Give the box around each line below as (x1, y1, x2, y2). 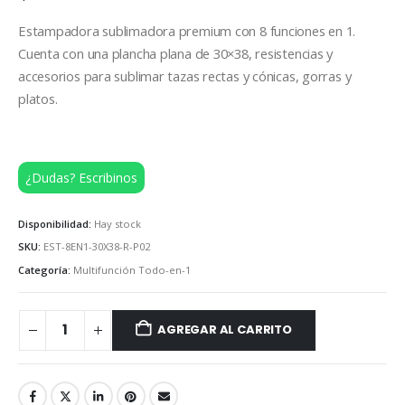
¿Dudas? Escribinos (25, 169, 137, 187)
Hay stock (94, 216, 141, 231)
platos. (18, 89, 58, 108)
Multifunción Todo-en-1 (73, 262, 191, 277)
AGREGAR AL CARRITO (157, 321, 292, 339)
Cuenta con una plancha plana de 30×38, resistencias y (18, 44, 334, 62)
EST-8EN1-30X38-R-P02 (43, 240, 150, 254)
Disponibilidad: (18, 216, 94, 231)
